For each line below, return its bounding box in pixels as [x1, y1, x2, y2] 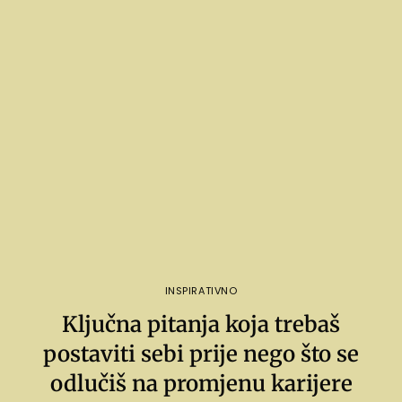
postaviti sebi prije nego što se [43, 340, 359, 369]
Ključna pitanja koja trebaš [62, 310, 340, 339]
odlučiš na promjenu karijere [49, 370, 353, 398]
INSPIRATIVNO [164, 284, 238, 299]
